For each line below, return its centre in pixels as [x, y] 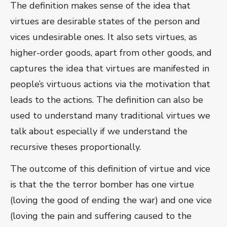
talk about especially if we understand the [99, 131]
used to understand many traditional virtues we [110, 116]
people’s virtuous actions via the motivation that [110, 84]
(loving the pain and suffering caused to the [101, 216]
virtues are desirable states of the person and [105, 22]
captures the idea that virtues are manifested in [110, 69]
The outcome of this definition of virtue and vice [110, 169]
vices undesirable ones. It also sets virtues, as [104, 37]
